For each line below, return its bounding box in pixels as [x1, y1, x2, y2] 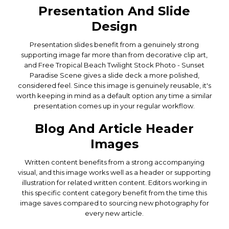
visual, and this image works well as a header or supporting [18, 168, 211, 176]
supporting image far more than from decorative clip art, [21, 50, 208, 59]
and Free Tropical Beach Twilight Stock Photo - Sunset [24, 60, 205, 69]
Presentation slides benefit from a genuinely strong [30, 40, 199, 49]
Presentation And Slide [38, 3, 191, 18]
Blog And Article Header [35, 121, 194, 136]
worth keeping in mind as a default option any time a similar [16, 91, 213, 100]
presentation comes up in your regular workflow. [34, 101, 195, 110]
